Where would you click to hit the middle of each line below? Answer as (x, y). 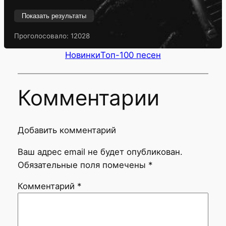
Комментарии (88, 98)
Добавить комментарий (67, 130)
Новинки (83, 55)
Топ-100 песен (131, 55)
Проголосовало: (42, 36)
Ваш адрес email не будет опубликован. (100, 152)
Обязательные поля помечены (83, 165)
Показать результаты (54, 16)
